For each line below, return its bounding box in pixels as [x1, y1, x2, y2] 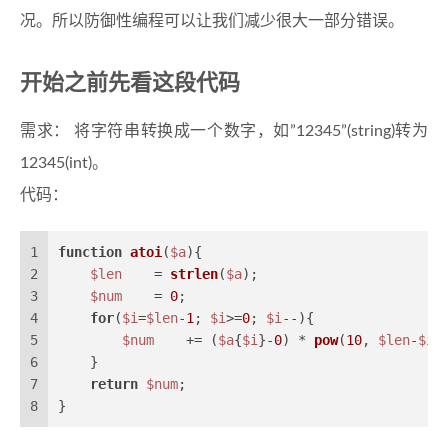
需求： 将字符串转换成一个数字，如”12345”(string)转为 [20, 123, 428, 139]
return [90, 376, 138, 392]
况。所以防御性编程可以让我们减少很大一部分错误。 [20, 13, 404, 29]
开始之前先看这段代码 [20, 72, 240, 94]
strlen [170, 266, 218, 282]
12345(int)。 [20, 155, 108, 171]
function [58, 244, 122, 260]
